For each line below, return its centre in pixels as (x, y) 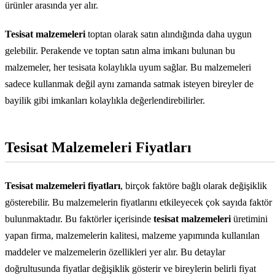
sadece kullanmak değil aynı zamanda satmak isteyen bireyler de (129, 84)
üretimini (249, 219)
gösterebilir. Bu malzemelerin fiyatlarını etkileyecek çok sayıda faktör (138, 203)
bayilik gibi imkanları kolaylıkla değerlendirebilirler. (105, 101)
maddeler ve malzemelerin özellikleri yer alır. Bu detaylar (115, 252)
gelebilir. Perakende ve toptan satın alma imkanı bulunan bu (120, 51)
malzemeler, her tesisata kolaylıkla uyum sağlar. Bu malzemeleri (128, 68)
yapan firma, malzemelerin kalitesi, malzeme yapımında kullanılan (132, 236)
